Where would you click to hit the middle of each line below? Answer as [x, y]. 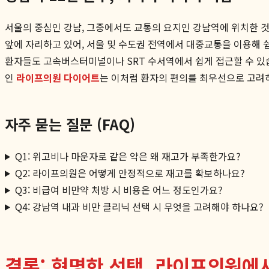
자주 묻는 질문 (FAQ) [70, 124]
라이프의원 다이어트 [58, 77]
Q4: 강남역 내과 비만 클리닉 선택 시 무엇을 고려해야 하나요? [139, 206]
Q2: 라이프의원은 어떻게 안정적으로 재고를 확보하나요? [130, 173]
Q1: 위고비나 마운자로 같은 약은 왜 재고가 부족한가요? [128, 156]
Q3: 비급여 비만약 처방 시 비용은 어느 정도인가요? [119, 189]
